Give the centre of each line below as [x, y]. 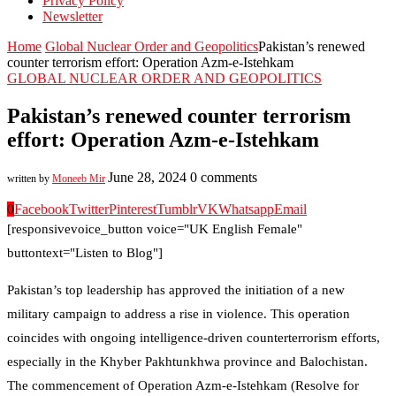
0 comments [224, 177]
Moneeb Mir [79, 178]
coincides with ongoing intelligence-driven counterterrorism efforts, [194, 337]
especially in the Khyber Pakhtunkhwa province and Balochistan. [187, 361]
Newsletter [72, 16]
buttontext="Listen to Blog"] [85, 252]
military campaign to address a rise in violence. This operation [179, 313]
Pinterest [133, 209]
